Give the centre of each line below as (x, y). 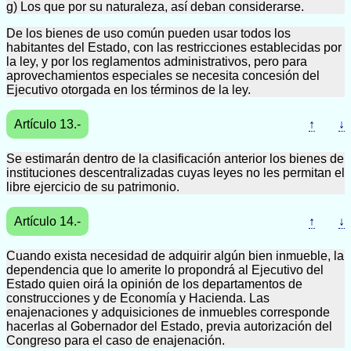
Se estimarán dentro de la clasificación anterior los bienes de (175, 159)
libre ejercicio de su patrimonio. (93, 187)
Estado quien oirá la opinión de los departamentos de (154, 284)
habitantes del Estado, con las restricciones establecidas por (174, 47)
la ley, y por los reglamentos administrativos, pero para (157, 62)
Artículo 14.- (47, 221)
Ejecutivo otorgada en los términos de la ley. (128, 90)
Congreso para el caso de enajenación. (116, 340)
